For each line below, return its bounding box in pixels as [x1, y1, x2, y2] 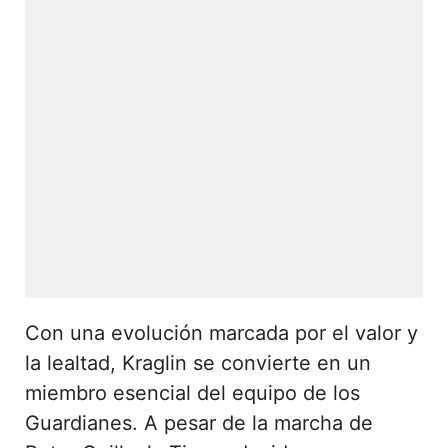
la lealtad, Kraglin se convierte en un [25, 350, 371, 375]
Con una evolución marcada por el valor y [25, 320, 418, 345]
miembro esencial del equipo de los [25, 380, 360, 405]
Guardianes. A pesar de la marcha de [25, 410, 373, 435]
